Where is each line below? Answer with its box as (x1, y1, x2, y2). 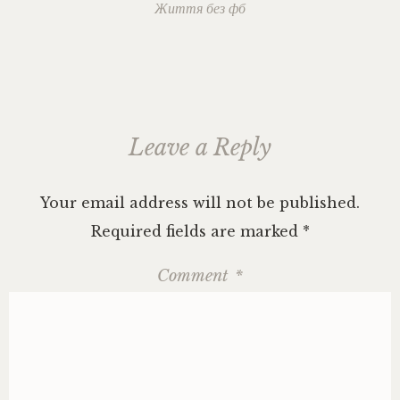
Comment (157, 266, 233, 286)
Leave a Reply (129, 134, 271, 162)
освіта (279, 92, 315, 109)
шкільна (279, 75, 322, 92)
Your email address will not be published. (40, 194, 360, 212)
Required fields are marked (90, 222, 303, 240)
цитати (279, 24, 322, 41)
